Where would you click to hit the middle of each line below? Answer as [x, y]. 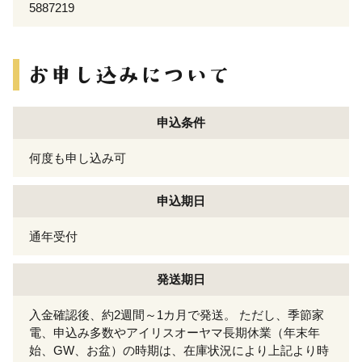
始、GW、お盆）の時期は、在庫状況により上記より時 [179, 350]
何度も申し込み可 [78, 158]
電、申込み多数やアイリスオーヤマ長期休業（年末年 [175, 332]
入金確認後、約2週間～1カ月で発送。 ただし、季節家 [177, 314]
